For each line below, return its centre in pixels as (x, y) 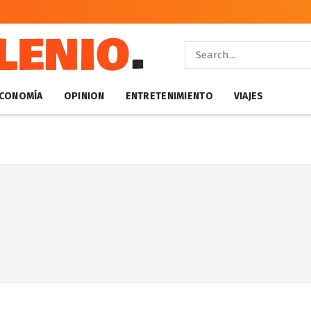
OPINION (84, 96)
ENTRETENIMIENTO (169, 96)
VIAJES (249, 96)
